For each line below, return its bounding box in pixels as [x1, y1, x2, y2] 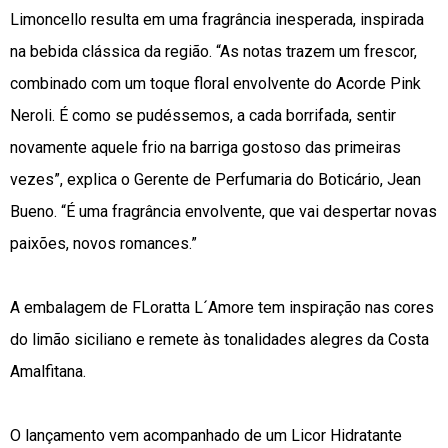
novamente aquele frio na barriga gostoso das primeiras [10, 137, 401, 157]
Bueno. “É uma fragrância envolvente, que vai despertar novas [10, 201, 437, 221]
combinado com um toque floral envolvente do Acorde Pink [10, 73, 421, 93]
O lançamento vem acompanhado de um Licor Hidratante [10, 425, 402, 445]
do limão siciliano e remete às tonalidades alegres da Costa [10, 329, 429, 349]
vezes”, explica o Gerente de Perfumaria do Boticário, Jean [10, 169, 421, 189]
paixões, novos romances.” [10, 233, 201, 253]
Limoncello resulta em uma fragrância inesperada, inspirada [10, 9, 424, 29]
